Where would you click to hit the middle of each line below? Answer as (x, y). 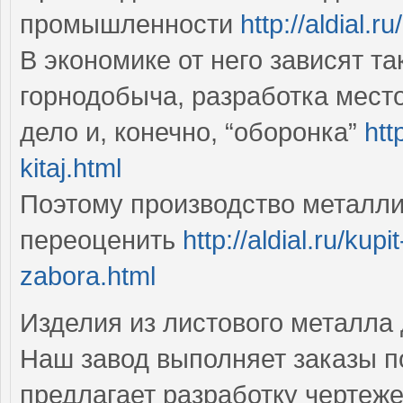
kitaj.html (71, 168)
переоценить (101, 240)
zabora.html (88, 276)
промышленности (130, 24)
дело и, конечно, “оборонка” (192, 132)
